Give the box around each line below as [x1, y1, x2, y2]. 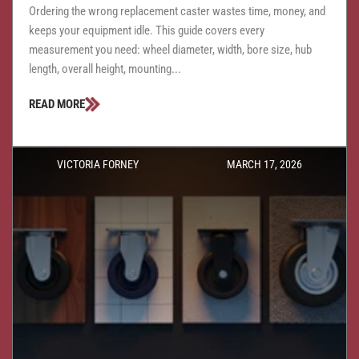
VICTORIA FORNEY [57, 157, 139, 171]
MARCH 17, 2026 [227, 157, 302, 171]
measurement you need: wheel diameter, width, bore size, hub [29, 42, 312, 57]
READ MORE [29, 96, 85, 111]
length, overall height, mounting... [29, 61, 181, 76]
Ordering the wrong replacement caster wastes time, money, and [29, 3, 325, 18]
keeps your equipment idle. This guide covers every [29, 22, 264, 38]
